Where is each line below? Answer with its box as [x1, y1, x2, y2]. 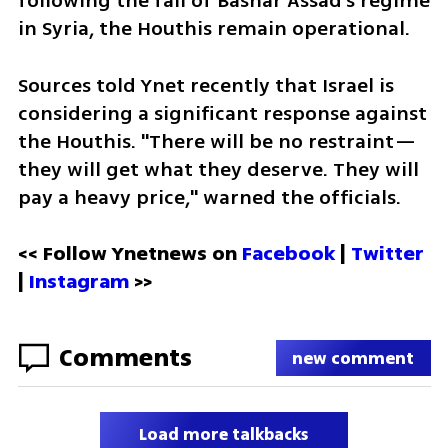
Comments [58, 339, 192, 377]
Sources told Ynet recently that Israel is [17, 70, 394, 100]
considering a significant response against [17, 98, 427, 128]
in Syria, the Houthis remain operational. [17, 13, 410, 43]
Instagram [28, 267, 129, 297]
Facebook [241, 239, 340, 269]
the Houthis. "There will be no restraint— [17, 126, 417, 156]
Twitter [350, 239, 424, 269]
